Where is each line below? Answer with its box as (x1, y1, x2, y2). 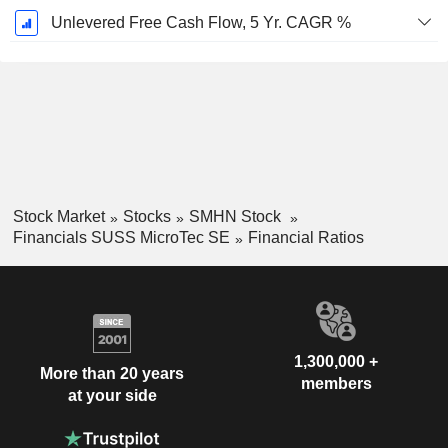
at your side (67, 387, 157, 405)
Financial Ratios (247, 228, 364, 246)
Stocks (122, 208, 171, 226)
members (300, 374, 372, 392)
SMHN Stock (188, 208, 285, 226)
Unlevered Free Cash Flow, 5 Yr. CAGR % (50, 14, 351, 32)
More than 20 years (40, 365, 184, 383)
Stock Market (12, 208, 105, 226)
